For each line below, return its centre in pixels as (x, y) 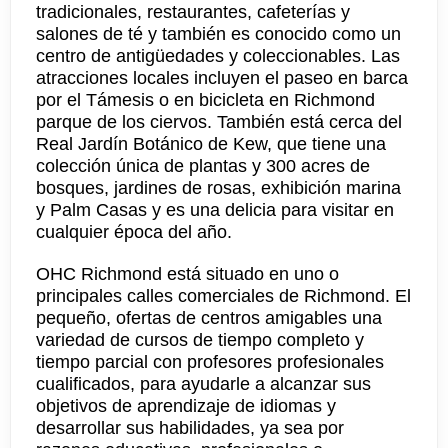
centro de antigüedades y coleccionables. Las (218, 56)
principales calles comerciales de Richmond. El (223, 296)
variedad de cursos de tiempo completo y (200, 340)
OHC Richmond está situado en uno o (187, 274)
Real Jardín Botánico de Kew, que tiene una (211, 144)
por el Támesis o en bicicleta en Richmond (205, 100)
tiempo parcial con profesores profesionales (210, 362)
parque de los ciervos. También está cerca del (219, 122)
